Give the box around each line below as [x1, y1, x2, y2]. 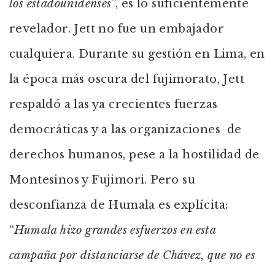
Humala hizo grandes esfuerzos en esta [14, 223, 216, 237]
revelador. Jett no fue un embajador [9, 22, 224, 36]
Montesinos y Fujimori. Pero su [9, 173, 195, 187]
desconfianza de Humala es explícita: [9, 198, 228, 212]
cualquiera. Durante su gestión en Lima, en [9, 47, 265, 61]
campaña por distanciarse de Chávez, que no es [9, 249, 255, 262]
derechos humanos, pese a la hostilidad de [9, 148, 260, 161]
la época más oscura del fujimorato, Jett [9, 72, 244, 86]
